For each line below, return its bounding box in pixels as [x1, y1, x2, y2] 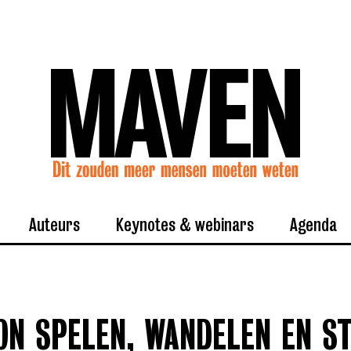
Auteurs [28, 214, 80, 235]
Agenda [289, 214, 337, 235]
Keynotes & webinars [115, 214, 254, 235]
